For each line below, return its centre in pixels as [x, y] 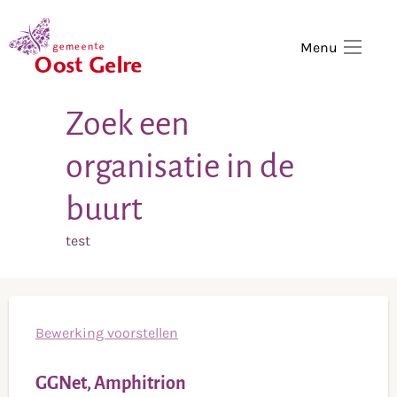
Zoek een [128, 125]
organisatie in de [180, 167]
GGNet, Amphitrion [111, 383]
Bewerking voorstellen [107, 333]
